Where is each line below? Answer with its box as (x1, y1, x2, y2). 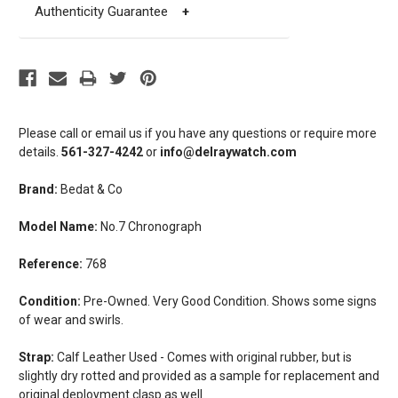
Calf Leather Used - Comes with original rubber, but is (54, 349, 352, 364)
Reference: (19, 256, 83, 271)
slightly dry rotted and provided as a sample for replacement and (19, 368, 379, 383)
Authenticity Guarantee (35, 3, 182, 20)
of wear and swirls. (19, 312, 123, 327)
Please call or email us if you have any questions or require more (19, 125, 377, 140)
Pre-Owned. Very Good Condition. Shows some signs (81, 293, 377, 308)
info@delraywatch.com (157, 144, 297, 159)
